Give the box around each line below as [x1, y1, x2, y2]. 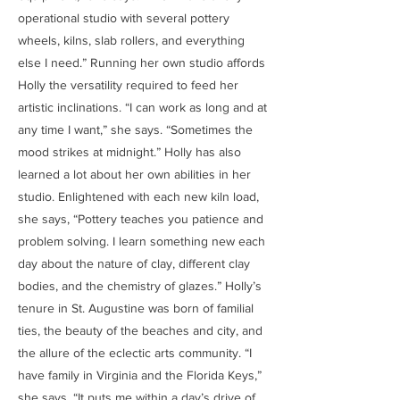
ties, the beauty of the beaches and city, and [18, 322, 262, 337]
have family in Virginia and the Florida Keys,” [18, 367, 262, 382]
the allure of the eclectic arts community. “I [18, 345, 252, 360]
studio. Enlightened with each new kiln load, [18, 188, 259, 204]
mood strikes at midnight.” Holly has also [18, 144, 241, 159]
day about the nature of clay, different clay [18, 255, 250, 271]
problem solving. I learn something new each [18, 233, 265, 248]
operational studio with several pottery [18, 10, 229, 25]
